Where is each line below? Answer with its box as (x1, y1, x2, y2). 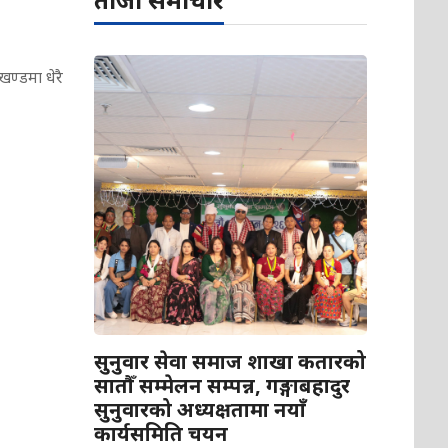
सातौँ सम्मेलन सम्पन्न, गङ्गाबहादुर (94, 372, 351, 400)
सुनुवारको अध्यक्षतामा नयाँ (94, 396, 307, 424)
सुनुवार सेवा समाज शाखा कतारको (94, 348, 367, 376)
